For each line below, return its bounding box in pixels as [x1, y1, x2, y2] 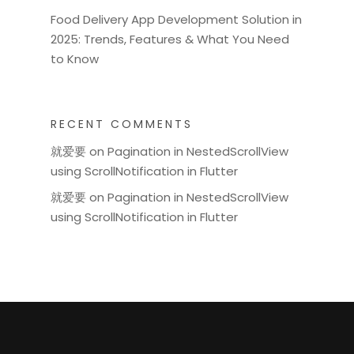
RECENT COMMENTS [51, 116, 193, 132]
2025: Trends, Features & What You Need [51, 31, 289, 47]
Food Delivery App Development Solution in [51, 11, 302, 28]
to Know [51, 51, 99, 67]
